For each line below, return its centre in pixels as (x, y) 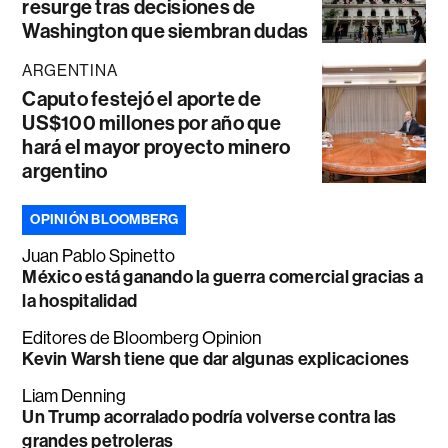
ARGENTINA (70, 70)
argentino (65, 170)
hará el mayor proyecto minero (156, 146)
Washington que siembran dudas (165, 30)
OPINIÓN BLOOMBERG (104, 219)
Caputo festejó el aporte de (141, 98)
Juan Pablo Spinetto (99, 255)
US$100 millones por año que (151, 122)
